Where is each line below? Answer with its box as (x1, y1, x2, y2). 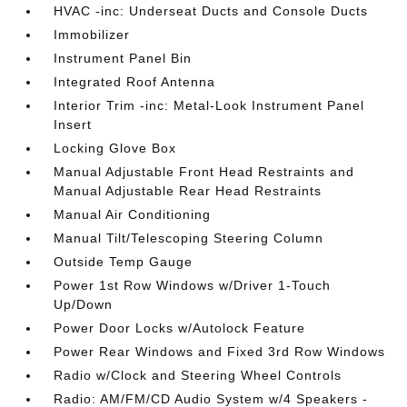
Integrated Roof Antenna (54, 74, 216, 89)
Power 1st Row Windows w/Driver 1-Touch (54, 278, 332, 293)
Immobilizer (54, 27, 131, 42)
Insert (54, 117, 93, 132)
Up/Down (54, 297, 114, 312)
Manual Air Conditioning (54, 207, 212, 222)
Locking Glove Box (54, 141, 177, 155)
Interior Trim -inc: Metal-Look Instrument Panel (54, 98, 365, 113)
